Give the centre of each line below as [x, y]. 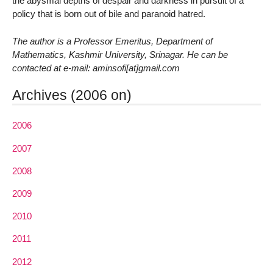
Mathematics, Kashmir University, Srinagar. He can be [120, 54]
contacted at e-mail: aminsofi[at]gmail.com [96, 68]
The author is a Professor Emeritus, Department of [112, 41]
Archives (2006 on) [72, 95]
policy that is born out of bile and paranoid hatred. [109, 13]
